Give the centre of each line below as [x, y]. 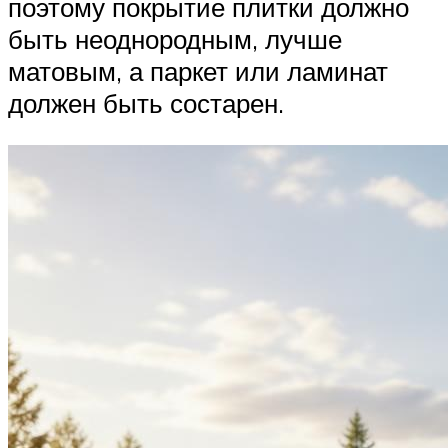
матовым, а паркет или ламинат [198, 71]
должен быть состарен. [146, 103]
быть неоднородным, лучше [175, 39]
